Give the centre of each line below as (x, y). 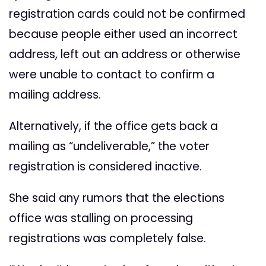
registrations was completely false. (107, 239)
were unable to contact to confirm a (112, 75)
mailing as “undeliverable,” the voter (109, 147)
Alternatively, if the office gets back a (113, 126)
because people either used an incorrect (123, 34)
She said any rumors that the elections (117, 198)
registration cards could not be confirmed (127, 14)
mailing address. (55, 95)
